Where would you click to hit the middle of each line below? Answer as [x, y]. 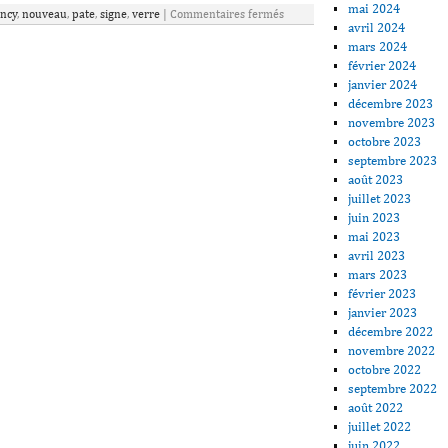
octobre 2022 [385, 369]
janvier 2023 [383, 312]
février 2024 [382, 65]
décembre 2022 [391, 331]
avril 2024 [377, 27]
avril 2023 [377, 255]
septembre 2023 [393, 160]
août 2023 [376, 179]
